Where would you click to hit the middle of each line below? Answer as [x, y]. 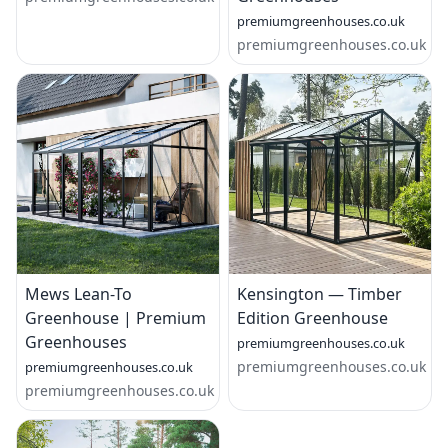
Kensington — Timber [319, 294]
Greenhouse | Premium [115, 318]
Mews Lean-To [78, 294]
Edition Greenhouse [312, 318]
